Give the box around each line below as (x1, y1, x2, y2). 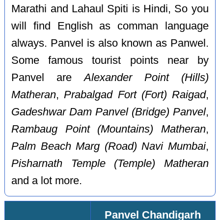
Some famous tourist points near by (11, 54, 209, 66)
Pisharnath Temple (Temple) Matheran (11, 157, 209, 169)
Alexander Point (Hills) (84, 71, 209, 83)
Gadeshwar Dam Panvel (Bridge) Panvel (11, 106, 206, 118)
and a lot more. (11, 174, 82, 187)
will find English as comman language (11, 20, 209, 32)
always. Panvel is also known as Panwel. (11, 37, 209, 49)
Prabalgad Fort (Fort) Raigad (64, 88, 206, 101)
